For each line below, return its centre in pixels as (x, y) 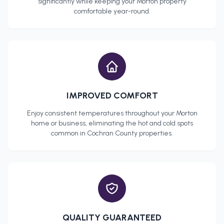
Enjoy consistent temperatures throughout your (101, 113)
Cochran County (112, 133)
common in (69, 133)
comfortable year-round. (112, 11)
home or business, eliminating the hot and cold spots (112, 123)
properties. (155, 133)
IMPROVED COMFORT (112, 96)
